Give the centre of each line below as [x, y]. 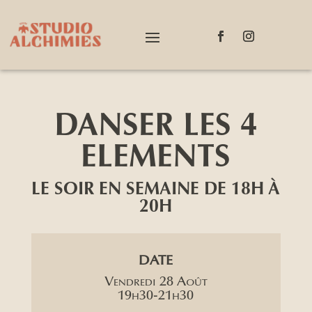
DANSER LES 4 [156, 127]
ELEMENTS [156, 158]
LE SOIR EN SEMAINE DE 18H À [156, 190]
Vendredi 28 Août [156, 282]
